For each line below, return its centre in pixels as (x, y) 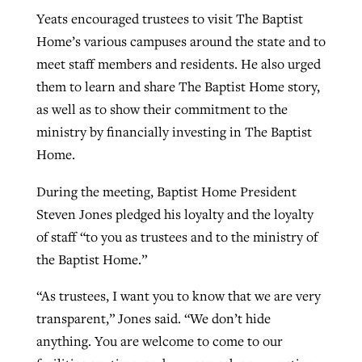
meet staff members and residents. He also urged (178, 64)
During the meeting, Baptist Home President (166, 191)
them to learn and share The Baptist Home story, (178, 87)
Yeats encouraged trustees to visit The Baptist (169, 19)
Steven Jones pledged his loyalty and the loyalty (175, 214)
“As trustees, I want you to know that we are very (178, 296)
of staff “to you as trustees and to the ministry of (177, 236)
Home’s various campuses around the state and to (181, 42)
